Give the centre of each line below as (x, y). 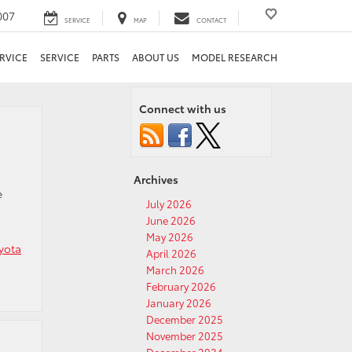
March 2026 (175, 269)
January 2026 (179, 302)
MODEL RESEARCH (235, 57)
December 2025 (185, 319)
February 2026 (181, 286)
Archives (156, 179)
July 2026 (169, 203)
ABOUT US (156, 57)
